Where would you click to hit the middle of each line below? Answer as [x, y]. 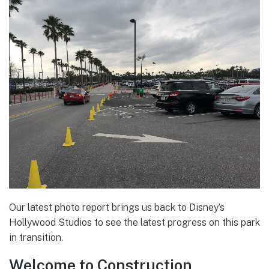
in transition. [36, 237]
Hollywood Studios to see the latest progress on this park [134, 222]
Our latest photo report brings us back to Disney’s [117, 207]
